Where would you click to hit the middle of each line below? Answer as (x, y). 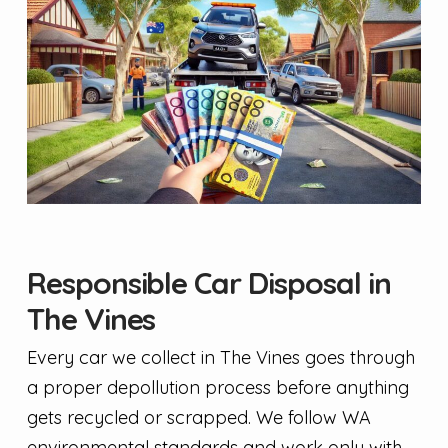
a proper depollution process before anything (217, 387)
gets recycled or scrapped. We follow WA (198, 417)
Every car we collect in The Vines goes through (220, 357)
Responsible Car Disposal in (208, 282)
